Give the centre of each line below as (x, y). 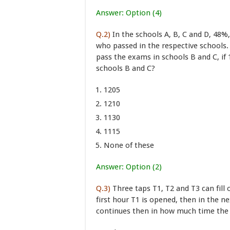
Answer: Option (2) (129, 167)
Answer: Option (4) (129, 13)
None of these (129, 145)
